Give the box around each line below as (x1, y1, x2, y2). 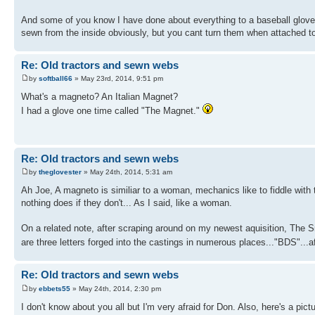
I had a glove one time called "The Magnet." (21, 105, 202, 117)
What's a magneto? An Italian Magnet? (21, 91, 178, 103)
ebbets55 (39, 284, 70, 292)
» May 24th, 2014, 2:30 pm (70, 284, 161, 292)
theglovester (39, 168, 82, 176)
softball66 (39, 75, 72, 83)
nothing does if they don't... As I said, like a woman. (21, 198, 232, 209)
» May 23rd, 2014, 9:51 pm (72, 75, 163, 83)
